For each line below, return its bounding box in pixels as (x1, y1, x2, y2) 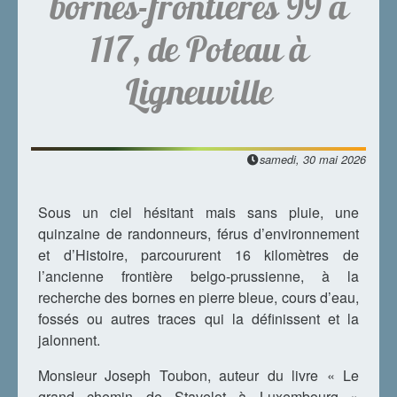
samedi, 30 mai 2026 (260, 152, 366, 167)
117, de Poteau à (90, 27, 307, 72)
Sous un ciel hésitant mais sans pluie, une (38, 202, 359, 222)
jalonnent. (38, 330, 100, 350)
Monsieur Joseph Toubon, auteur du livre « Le (38, 365, 359, 385)
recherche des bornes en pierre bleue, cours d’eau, (38, 287, 359, 307)
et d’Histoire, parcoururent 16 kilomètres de (38, 245, 359, 265)
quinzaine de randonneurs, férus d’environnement (38, 223, 359, 244)
